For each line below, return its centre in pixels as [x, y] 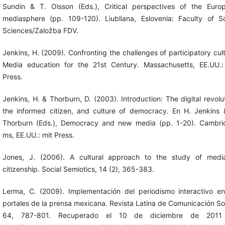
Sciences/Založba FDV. [40, 30]
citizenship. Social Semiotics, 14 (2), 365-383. [78, 169]
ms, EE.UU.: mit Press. [38, 135]
